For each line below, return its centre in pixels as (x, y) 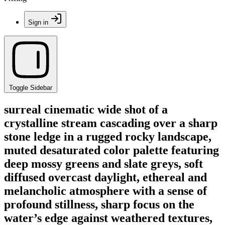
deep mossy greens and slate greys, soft (103, 163)
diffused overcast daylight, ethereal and (105, 177)
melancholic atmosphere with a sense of (105, 191)
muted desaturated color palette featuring (111, 150)
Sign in (38, 22)
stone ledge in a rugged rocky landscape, (108, 136)
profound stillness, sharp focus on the (99, 204)
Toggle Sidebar (31, 88)
